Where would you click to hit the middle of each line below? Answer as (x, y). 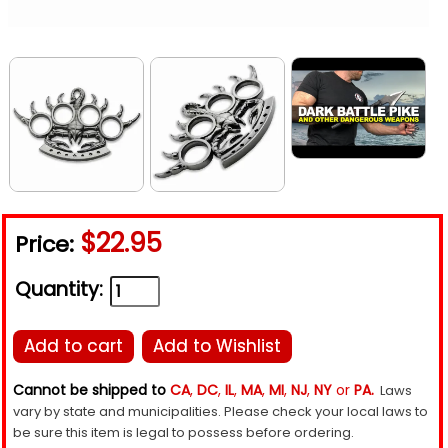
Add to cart (73, 346)
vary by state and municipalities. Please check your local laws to (220, 412)
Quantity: (59, 290)
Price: (47, 245)
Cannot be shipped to (91, 390)
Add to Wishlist (217, 346)
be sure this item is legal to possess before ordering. (183, 433)
